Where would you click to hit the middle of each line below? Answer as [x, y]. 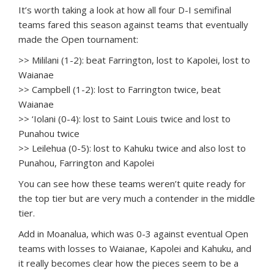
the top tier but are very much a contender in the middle [137, 198]
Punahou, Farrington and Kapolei [86, 162]
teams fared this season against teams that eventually [133, 24]
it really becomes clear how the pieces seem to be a [128, 263]
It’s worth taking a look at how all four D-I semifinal [125, 9]
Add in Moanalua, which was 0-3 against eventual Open [133, 233]
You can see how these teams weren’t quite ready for [132, 183]
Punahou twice [49, 133]
